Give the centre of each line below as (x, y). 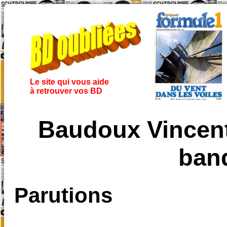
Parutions (63, 196)
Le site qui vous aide (69, 82)
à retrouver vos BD (66, 91)
